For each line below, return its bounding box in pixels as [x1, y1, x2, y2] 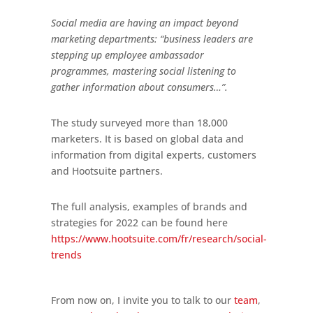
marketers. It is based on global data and [50, 131, 244, 145]
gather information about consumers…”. [50, 80, 228, 94]
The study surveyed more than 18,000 [50, 115, 228, 129]
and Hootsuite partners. [50, 163, 163, 177]
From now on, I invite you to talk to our [50, 293, 234, 307]
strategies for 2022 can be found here [50, 215, 228, 229]
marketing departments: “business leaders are [50, 31, 253, 45]
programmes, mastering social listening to [50, 64, 236, 78]
